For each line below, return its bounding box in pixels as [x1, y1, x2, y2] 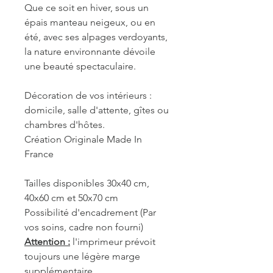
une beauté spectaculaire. [24, 60, 136, 72]
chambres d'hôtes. [24, 118, 105, 130]
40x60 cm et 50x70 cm [24, 191, 118, 204]
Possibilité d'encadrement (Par [24, 206, 156, 218]
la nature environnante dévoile [24, 45, 155, 57]
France [24, 147, 54, 160]
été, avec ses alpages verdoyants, [24, 30, 168, 43]
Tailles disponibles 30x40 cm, [24, 177, 149, 189]
